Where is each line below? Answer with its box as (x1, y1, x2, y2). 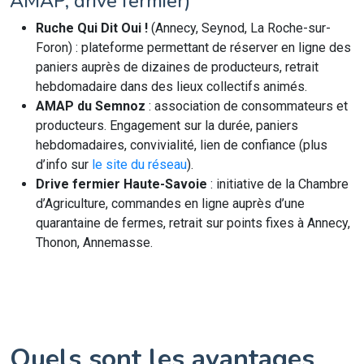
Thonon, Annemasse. (36, 235, 153, 250)
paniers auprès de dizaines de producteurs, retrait (36, 59, 318, 75)
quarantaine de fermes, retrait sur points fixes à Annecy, (36, 215, 350, 231)
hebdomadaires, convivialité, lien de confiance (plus (36, 137, 327, 153)
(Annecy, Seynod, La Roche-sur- (148, 20, 331, 36)
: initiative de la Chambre (207, 176, 349, 192)
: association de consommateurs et (145, 98, 348, 114)
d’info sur (36, 157, 92, 172)
